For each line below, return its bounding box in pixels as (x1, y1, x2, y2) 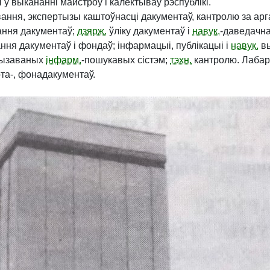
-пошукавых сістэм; (81, 55, 170, 65)
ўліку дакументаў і (107, 26, 192, 36)
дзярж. (77, 26, 107, 36)
